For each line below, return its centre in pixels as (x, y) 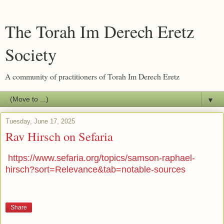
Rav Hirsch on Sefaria (59, 136)
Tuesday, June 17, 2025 (40, 121)
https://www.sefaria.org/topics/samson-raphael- (100, 158)
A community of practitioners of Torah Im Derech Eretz (92, 76)
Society (31, 54)
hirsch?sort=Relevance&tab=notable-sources (95, 169)
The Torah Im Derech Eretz (99, 31)
